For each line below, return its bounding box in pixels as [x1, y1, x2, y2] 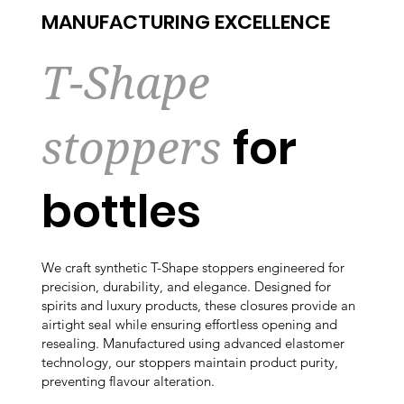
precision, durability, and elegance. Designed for [41, 278, 331, 296]
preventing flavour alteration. [41, 372, 215, 390]
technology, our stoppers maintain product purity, [41, 353, 338, 372]
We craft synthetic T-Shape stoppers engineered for [41, 259, 344, 277]
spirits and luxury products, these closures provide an [41, 297, 355, 315]
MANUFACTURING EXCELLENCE [41, 8, 330, 37]
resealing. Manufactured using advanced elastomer [41, 335, 344, 353]
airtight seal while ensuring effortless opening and [41, 316, 337, 334]
